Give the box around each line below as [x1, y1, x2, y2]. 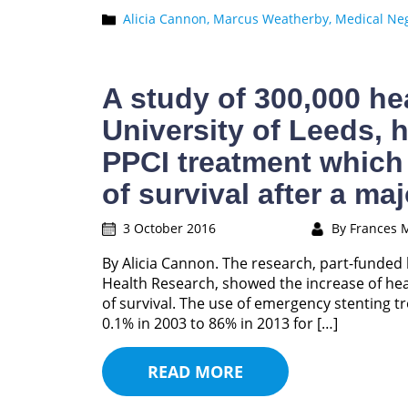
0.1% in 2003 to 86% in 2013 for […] [102, 313, 338, 333]
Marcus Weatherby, [213, 10, 335, 27]
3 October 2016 [123, 219, 216, 237]
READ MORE [148, 361, 243, 382]
